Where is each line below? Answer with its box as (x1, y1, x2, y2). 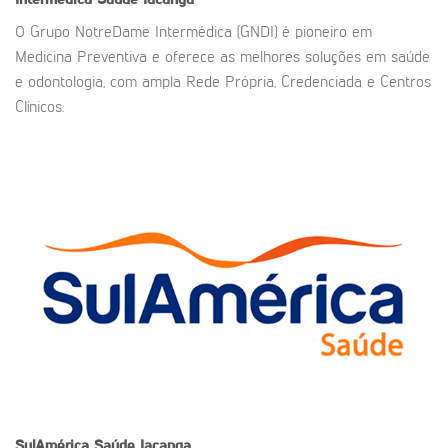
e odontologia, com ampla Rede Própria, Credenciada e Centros (15, 75, 431, 92)
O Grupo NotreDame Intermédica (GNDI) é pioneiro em (15, 25, 372, 42)
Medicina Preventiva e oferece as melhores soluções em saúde (15, 50, 430, 67)
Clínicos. (15, 100, 64, 117)
